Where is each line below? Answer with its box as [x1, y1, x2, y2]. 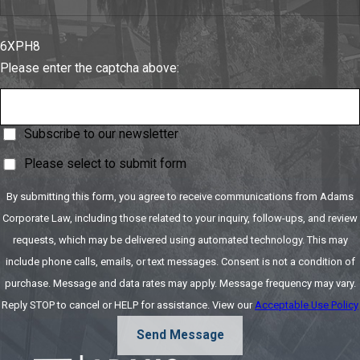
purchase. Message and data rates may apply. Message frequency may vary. [4, 276, 356, 289]
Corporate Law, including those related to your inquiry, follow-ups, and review [2, 211, 252, 224]
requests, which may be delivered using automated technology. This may [12, 233, 348, 246]
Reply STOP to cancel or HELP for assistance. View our [212, 298, 255, 311]
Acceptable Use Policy [255, 298, 358, 311]
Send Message [136, 328, 224, 343]
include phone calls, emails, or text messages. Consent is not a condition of [5, 255, 221, 268]
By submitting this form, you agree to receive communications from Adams [6, 190, 354, 202]
